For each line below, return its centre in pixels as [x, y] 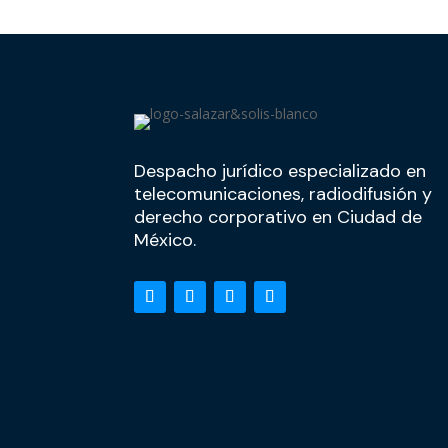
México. [165, 239]
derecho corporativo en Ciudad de [278, 216]
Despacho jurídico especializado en [280, 170]
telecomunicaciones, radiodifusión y [283, 193]
